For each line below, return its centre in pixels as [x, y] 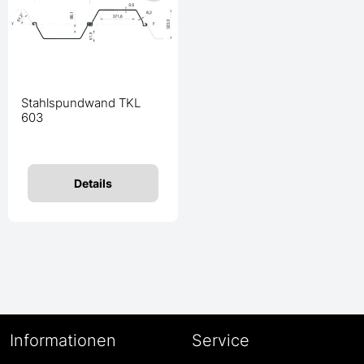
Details [93, 184]
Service [221, 340]
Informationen [63, 340]
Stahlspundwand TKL [81, 103]
